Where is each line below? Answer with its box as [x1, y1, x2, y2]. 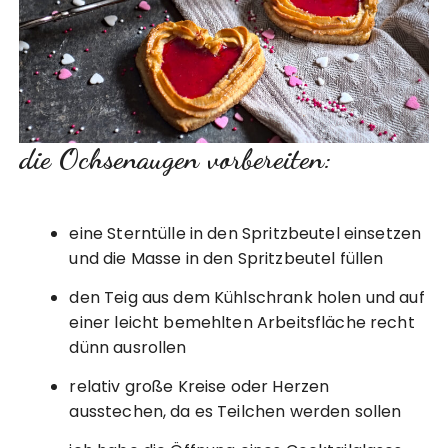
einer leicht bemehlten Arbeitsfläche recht [69, 310, 415, 334]
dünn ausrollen [69, 335, 187, 359]
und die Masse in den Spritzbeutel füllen [69, 246, 384, 270]
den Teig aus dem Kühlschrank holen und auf [69, 285, 425, 309]
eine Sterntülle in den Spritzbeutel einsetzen [69, 221, 422, 245]
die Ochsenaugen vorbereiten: [19, 140, 333, 176]
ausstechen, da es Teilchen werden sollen [69, 399, 402, 423]
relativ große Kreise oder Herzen [69, 374, 330, 398]
